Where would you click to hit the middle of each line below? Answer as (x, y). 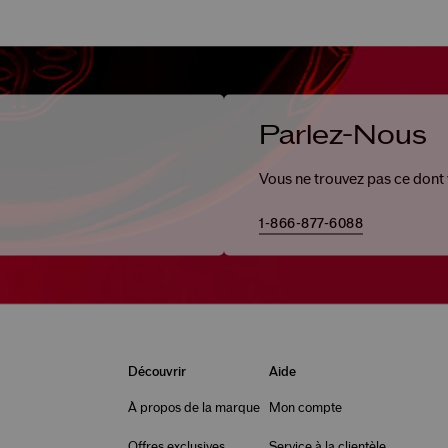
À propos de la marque (193, 408)
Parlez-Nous (343, 135)
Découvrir (156, 372)
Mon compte (305, 408)
